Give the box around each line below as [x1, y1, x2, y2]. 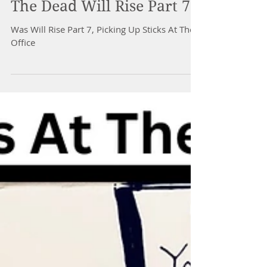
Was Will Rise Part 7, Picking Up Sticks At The [11, 50, 194, 62]
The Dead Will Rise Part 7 [11, 24, 190, 42]
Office [11, 63, 35, 75]
